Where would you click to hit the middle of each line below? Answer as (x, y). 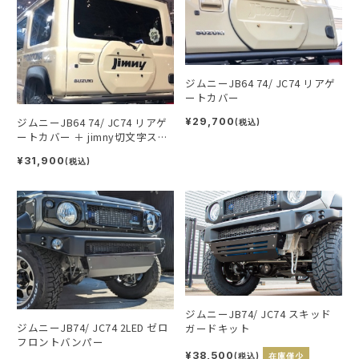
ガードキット (218, 328)
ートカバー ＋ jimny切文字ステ (93, 137)
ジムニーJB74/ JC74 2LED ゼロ (93, 327)
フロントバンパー (60, 341)
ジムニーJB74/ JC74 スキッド (258, 313)
